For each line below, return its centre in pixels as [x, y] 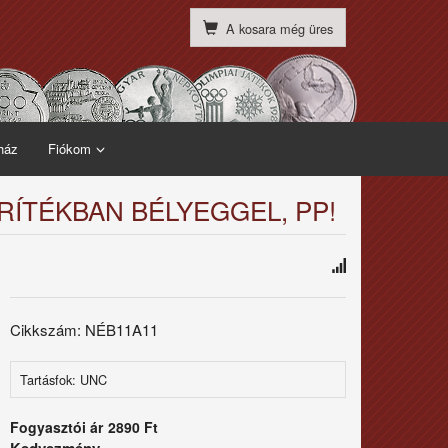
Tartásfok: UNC [64, 379]
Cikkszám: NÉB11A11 [84, 329]
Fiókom [69, 148]
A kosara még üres [279, 28]
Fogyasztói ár [57, 426]
